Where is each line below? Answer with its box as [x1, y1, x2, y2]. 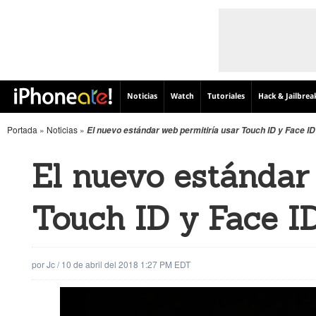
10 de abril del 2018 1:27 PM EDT [61, 258, 190, 270]
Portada [7, 123, 37, 135]
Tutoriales [207, 92, 245, 101]
